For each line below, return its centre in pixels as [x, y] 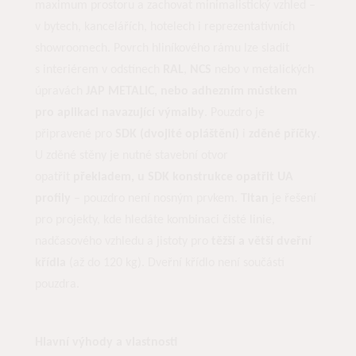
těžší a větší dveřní [261, 241]
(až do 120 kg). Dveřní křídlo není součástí [175, 263]
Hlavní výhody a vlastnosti [106, 342]
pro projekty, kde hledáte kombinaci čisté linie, [155, 220]
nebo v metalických [263, 70]
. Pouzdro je [234, 112]
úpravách [60, 91]
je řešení [292, 198]
